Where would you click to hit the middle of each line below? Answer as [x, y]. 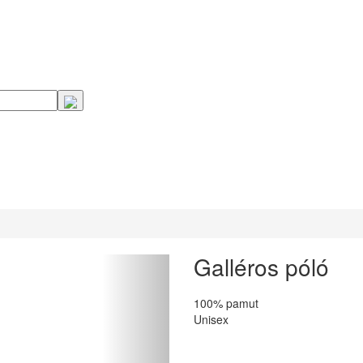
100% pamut [226, 303]
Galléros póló [261, 266]
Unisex [211, 319]
